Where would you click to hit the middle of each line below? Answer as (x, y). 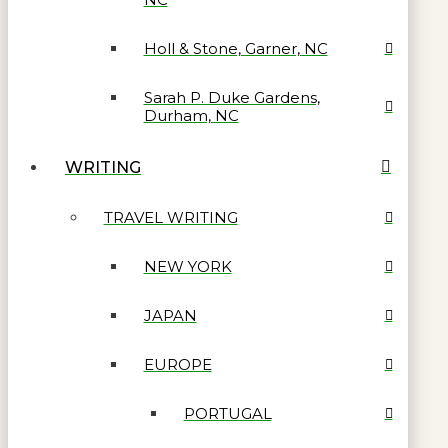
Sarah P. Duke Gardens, (231, 98)
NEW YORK (187, 267)
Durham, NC (191, 116)
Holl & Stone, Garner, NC (235, 49)
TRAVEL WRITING (170, 218)
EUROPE (177, 365)
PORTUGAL (227, 414)
